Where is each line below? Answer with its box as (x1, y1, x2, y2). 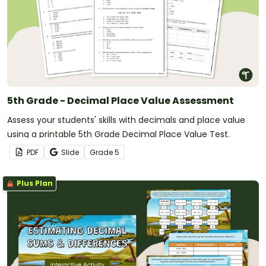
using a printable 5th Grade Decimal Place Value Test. (7, 128, 230, 140)
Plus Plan (15, 178, 53, 188)
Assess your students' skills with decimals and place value (7, 113, 245, 126)
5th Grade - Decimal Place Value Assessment (7, 93, 234, 107)
